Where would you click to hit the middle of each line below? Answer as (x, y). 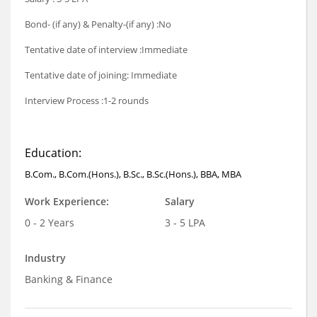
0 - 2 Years (50, 223)
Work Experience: (67, 202)
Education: (53, 153)
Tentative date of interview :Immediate (106, 50)
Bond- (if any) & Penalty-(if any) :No (98, 24)
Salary (179, 202)
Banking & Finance (69, 279)
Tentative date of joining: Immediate (101, 75)
